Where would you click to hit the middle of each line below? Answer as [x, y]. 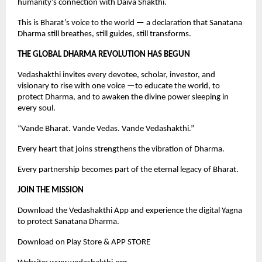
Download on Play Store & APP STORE [84, 242]
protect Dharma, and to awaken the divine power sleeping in [123, 97]
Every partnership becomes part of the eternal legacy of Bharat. [128, 170]
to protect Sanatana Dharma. [68, 222]
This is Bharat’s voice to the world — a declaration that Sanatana [130, 23]
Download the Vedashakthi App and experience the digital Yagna [130, 211]
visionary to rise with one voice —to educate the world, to [119, 86]
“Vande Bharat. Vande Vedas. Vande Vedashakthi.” [106, 129]
